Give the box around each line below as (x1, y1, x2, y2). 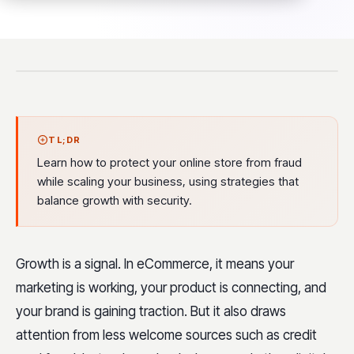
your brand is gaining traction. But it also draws (16, 303, 286, 319)
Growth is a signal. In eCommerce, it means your (16, 256, 294, 272)
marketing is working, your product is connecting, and (16, 280, 326, 296)
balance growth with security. (37, 193, 192, 208)
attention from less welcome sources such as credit (16, 327, 317, 343)
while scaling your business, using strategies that (37, 174, 299, 189)
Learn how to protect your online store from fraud (37, 155, 302, 170)
